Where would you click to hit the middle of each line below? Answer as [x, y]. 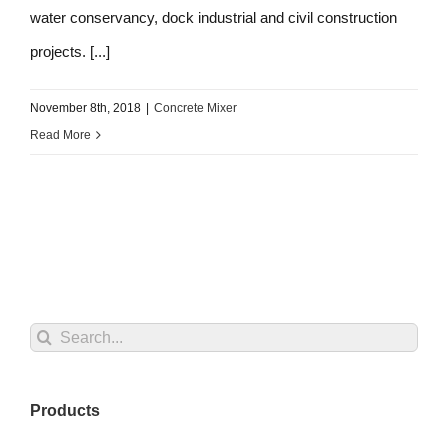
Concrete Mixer [195, 107]
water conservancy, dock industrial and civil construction [213, 17]
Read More [60, 134]
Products [65, 410]
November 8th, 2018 [85, 107]
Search [52, 335]
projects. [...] [70, 51]
